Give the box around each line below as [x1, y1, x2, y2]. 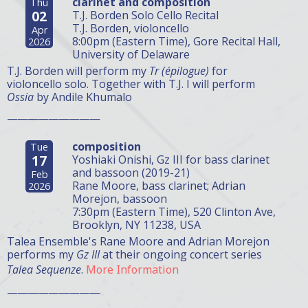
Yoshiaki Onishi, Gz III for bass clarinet [72, 152, 269, 167]
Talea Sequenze [7, 262, 81, 277]
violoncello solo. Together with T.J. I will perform [7, 76, 255, 91]
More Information [86, 262, 179, 277]
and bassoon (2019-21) [72, 165, 190, 180]
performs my [7, 247, 76, 262]
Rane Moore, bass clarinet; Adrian [72, 178, 245, 193]
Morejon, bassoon [72, 191, 167, 206]
